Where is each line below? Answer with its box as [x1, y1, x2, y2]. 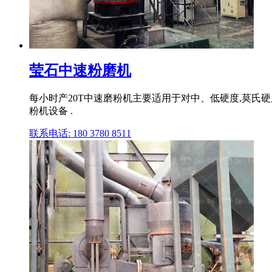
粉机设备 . [29, 105, 73, 116]
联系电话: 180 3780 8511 [29, 127, 131, 138]
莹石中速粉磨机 [29, 63, 131, 79]
